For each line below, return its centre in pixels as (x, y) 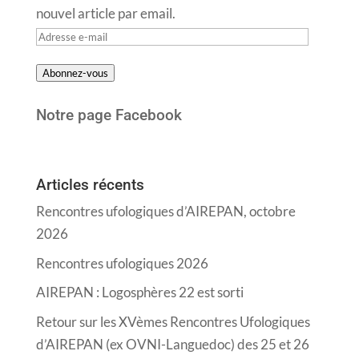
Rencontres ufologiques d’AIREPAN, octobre (165, 212)
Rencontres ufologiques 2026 (122, 263)
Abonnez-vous (75, 73)
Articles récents (90, 185)
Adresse (59, 35)
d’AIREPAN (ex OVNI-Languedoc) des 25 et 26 (172, 344)
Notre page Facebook (109, 115)
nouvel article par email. (105, 14)
